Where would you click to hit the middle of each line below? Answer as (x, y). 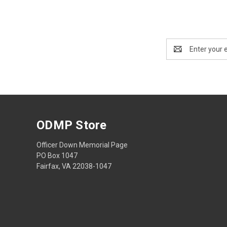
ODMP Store (72, 125)
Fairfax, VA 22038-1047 (74, 166)
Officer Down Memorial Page (82, 145)
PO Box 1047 (57, 156)
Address (180, 54)
